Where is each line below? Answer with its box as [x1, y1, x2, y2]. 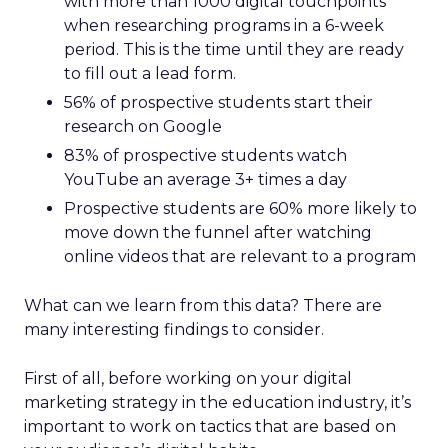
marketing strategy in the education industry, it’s [24, 393, 411, 412]
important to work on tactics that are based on [24, 417, 396, 436]
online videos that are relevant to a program [64, 247, 416, 266]
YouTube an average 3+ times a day [64, 170, 347, 189]
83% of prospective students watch [64, 146, 347, 165]
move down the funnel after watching [64, 223, 372, 242]
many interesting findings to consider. [24, 320, 324, 339]
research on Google [64, 117, 222, 136]
